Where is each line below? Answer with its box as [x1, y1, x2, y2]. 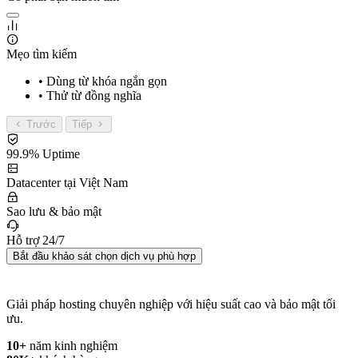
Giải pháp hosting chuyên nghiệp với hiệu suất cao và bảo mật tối [6, 297, 336, 312]
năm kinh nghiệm [26, 339, 117, 353]
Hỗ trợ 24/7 [6, 233, 65, 248]
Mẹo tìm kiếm [6, 47, 77, 62]
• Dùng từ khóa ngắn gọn [38, 74, 167, 89]
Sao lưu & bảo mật [6, 205, 101, 219]
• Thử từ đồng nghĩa [38, 89, 141, 103]
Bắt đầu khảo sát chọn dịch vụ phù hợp [13, 250, 196, 263]
